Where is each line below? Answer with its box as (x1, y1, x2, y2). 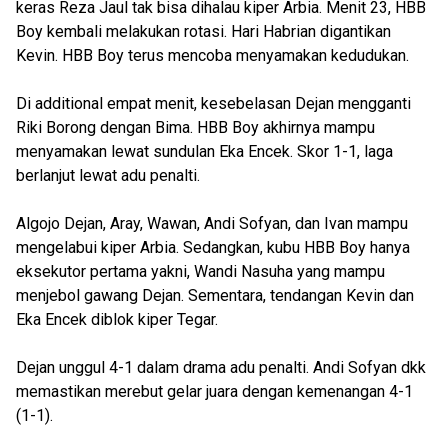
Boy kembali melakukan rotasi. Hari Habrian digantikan (16, 22, 391, 42)
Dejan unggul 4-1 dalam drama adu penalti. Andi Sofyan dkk (16, 358, 426, 378)
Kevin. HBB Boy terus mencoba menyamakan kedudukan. (16, 46, 413, 66)
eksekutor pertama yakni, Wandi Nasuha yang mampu (16, 262, 385, 282)
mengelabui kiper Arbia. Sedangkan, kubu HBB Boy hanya (16, 238, 410, 258)
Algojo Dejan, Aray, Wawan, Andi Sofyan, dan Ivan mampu (16, 214, 408, 234)
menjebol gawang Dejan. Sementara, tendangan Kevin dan (16, 286, 414, 306)
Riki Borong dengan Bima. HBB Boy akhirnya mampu (16, 118, 375, 138)
